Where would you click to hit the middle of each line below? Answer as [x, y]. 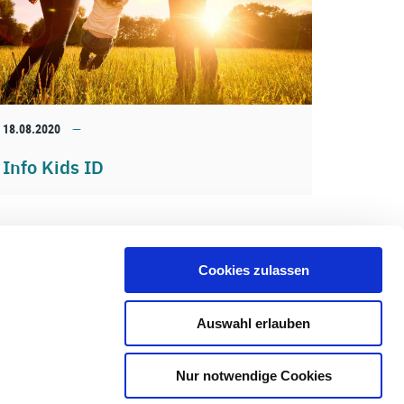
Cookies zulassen [253, 270]
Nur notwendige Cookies [253, 376]
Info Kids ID [54, 166]
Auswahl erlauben [253, 323]
